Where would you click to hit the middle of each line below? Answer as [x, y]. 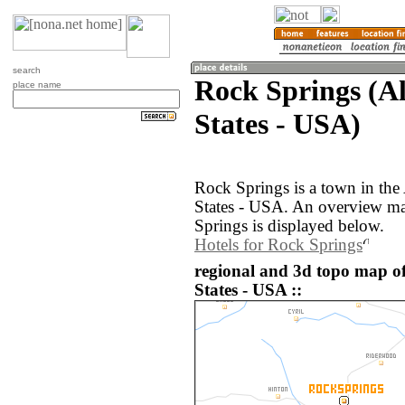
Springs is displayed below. [289, 226]
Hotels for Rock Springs [278, 245]
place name [37, 85]
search [27, 70]
